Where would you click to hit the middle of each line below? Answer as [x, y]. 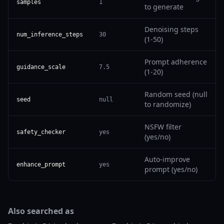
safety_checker [41, 132]
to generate [164, 6]
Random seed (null [176, 94]
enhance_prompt [41, 164]
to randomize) [168, 104]
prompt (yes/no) [171, 169]
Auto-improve [167, 159]
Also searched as [41, 211]
